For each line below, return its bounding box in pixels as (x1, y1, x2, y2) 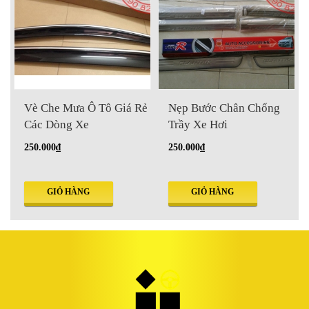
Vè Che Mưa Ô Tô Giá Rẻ (24, 101, 148, 114)
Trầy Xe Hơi (168, 117, 228, 131)
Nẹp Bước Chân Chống (168, 101, 280, 114)
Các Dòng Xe (24, 117, 89, 131)
